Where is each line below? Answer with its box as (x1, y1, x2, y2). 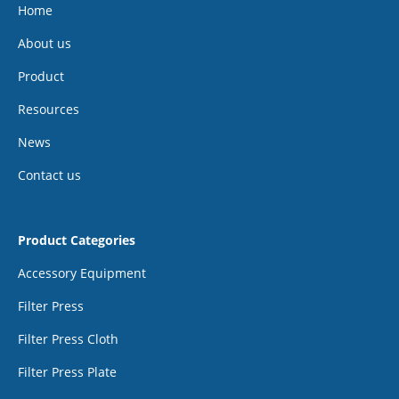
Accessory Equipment (18, 265, 146, 282)
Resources (18, 101, 79, 118)
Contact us (18, 167, 81, 184)
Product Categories (18, 232, 135, 249)
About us (18, 35, 71, 53)
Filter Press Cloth (18, 330, 118, 348)
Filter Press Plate (18, 363, 117, 381)
